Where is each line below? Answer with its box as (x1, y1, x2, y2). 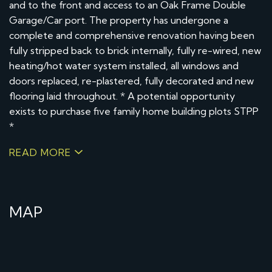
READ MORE (9, 146, 71, 158)
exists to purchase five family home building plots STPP (9, 104, 259, 117)
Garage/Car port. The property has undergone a (9, 13, 228, 26)
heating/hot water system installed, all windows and (9, 59, 239, 72)
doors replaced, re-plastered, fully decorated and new (9, 74, 254, 87)
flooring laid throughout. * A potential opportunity (9, 89, 235, 102)
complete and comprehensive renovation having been (9, 29, 254, 41)
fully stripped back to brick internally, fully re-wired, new (9, 44, 261, 56)
